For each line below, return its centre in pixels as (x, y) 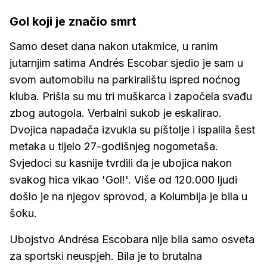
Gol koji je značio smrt (73, 21)
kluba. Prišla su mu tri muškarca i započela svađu (131, 96)
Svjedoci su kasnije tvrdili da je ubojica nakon (121, 163)
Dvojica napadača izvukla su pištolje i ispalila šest (132, 130)
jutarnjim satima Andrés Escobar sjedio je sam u (126, 63)
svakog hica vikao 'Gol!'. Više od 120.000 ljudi (123, 180)
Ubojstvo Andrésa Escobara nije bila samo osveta (132, 239)
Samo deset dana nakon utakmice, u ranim (114, 46)
